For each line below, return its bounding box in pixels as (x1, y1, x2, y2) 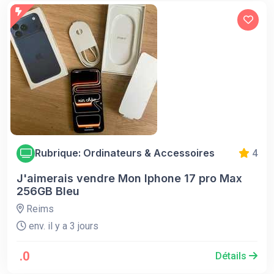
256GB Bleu (17, 184, 80, 198)
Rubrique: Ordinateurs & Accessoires (35, 147, 215, 159)
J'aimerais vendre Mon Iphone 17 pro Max (17, 171, 242, 185)
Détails (215, 250, 249, 262)
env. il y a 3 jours (26, 220, 98, 232)
